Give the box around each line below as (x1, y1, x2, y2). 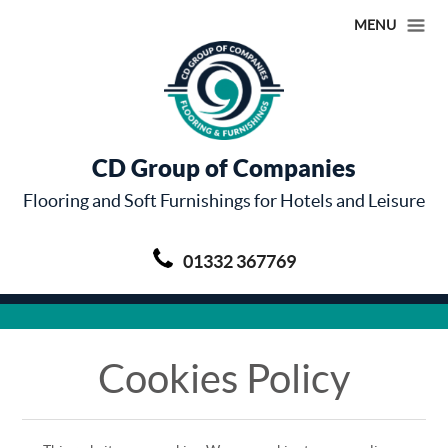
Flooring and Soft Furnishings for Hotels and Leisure (23, 189, 425, 211)
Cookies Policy (98, 355, 350, 401)
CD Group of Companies (92, 153, 356, 182)
